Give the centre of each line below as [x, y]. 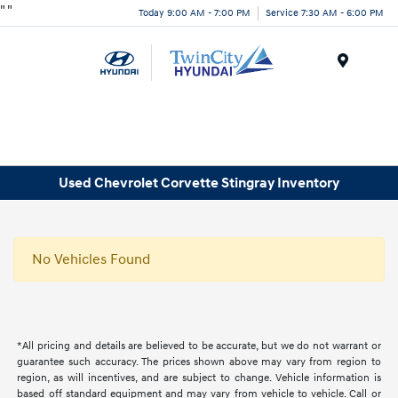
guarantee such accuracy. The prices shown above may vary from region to [199, 362]
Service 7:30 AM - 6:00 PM [325, 12]
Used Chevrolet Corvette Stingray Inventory [199, 183]
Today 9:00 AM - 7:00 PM [195, 12]
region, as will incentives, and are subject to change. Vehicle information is [199, 378]
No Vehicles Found [91, 260]
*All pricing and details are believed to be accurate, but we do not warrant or [199, 346]
